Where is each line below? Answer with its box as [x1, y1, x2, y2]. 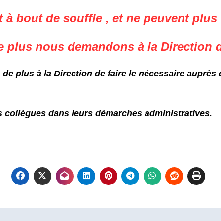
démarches [93, 108, 145, 118]
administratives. [145, 108, 212, 118]
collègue [2, 108, 41, 118]
